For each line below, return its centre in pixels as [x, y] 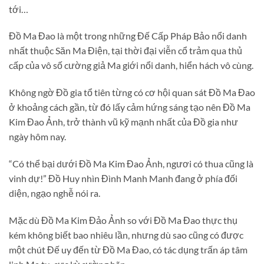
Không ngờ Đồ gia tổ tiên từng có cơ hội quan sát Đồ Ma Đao [132, 93]
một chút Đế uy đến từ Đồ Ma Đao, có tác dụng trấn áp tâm [128, 249]
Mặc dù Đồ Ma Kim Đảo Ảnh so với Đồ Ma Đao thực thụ [123, 220]
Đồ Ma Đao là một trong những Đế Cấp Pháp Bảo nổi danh [128, 36]
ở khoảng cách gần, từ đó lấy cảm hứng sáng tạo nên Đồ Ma [130, 107]
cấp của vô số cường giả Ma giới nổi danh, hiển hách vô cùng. [131, 65]
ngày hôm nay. [37, 137]
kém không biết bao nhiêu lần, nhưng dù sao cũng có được [126, 235]
